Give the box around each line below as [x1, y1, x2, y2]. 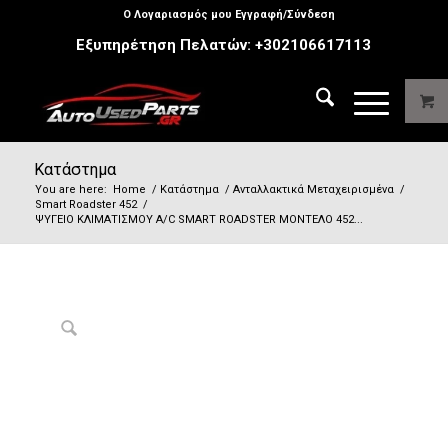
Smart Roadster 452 [34, 198, 137, 211]
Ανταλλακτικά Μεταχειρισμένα [232, 183, 394, 196]
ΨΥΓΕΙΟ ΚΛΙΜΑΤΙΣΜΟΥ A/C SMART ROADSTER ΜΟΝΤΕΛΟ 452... [34, 213, 363, 226]
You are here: [34, 183, 107, 196]
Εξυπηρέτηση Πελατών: [76, 36, 256, 54]
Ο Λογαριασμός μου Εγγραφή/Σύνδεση [122, 8, 335, 21]
